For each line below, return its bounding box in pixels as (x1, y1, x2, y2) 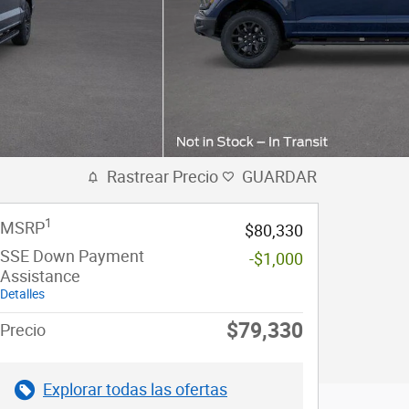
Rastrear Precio (107, 167, 218, 186)
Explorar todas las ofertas (43, 380, 227, 399)
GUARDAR (242, 167, 317, 186)
